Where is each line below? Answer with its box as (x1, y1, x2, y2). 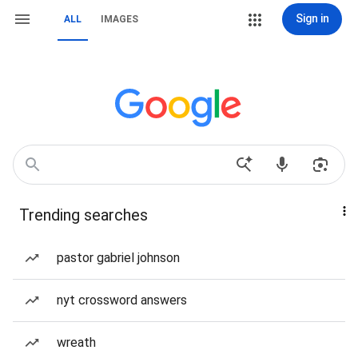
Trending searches (19, 205, 148, 225)
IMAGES (101, 14, 138, 25)
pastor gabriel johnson (57, 250, 180, 265)
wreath (57, 335, 96, 350)
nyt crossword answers (57, 292, 187, 308)
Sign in (295, 12, 329, 25)
